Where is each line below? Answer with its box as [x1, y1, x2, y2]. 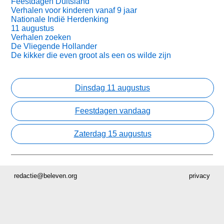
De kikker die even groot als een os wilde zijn [11, 50, 171, 59]
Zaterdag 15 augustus [73, 129, 151, 138]
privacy [188, 172, 210, 180]
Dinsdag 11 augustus [75, 83, 150, 92]
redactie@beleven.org [14, 172, 77, 180]
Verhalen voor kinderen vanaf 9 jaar [11, 5, 137, 14]
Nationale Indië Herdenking [11, 14, 109, 23]
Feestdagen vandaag [74, 106, 150, 115]
